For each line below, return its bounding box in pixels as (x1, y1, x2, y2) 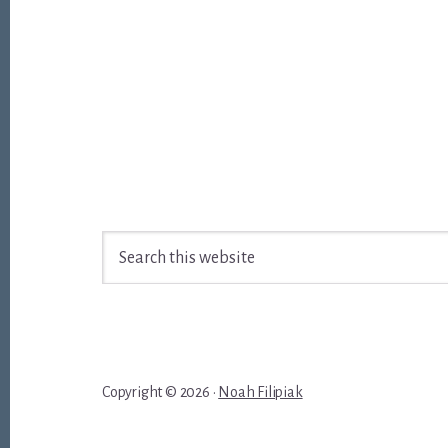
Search (101, 234, 147, 253)
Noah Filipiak (218, 384, 303, 401)
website (101, 288, 156, 307)
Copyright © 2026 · (102, 384, 219, 401)
